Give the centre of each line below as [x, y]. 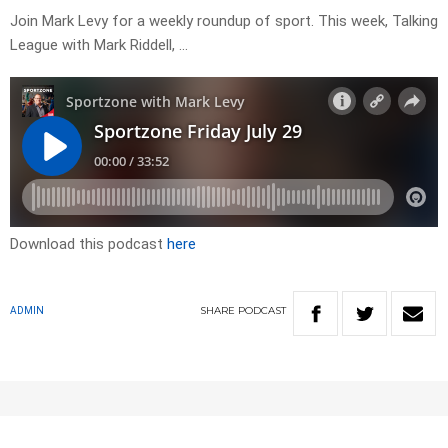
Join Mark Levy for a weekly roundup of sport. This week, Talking [224, 21]
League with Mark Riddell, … [99, 45]
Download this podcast [88, 244]
